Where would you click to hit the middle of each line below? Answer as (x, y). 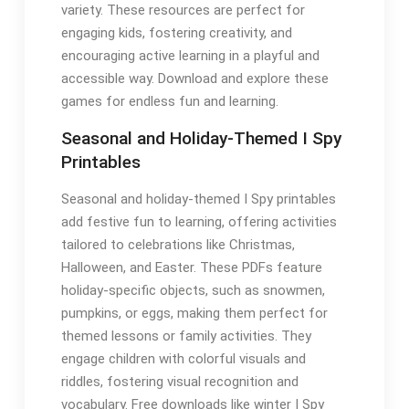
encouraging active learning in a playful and (190, 55)
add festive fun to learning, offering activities (199, 221)
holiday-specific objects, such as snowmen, (193, 290)
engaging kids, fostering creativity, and (176, 32)
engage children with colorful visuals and (183, 358)
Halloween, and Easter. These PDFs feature (191, 267)
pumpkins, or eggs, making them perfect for (194, 313)
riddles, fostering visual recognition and (179, 381)
